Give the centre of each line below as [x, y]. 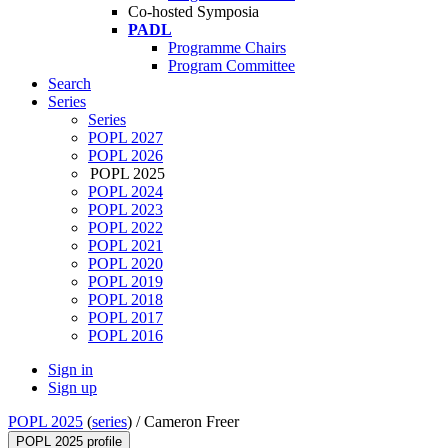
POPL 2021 [125, 246]
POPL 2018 [125, 300]
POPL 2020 [125, 264]
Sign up [72, 388]
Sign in [70, 370]
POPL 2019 [125, 282]
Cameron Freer [191, 422]
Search [69, 84]
